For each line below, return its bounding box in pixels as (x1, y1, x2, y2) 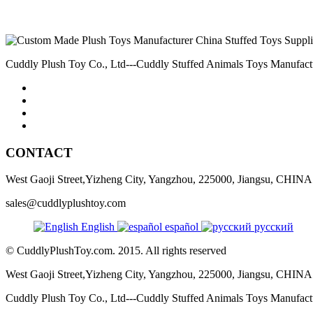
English (78, 221, 117, 233)
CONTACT (6, 145, 73, 160)
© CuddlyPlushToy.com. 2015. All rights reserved (6, 245, 226, 257)
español (162, 221, 201, 233)
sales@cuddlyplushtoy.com (6, 197, 126, 210)
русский (252, 221, 293, 233)
